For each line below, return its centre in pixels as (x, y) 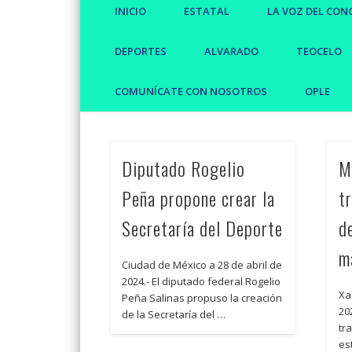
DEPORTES (141, 51)
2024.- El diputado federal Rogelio (202, 282)
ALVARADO (231, 51)
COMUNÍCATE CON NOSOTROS (191, 91)
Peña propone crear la (199, 198)
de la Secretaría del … (174, 315)
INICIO (130, 11)
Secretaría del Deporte (203, 228)
